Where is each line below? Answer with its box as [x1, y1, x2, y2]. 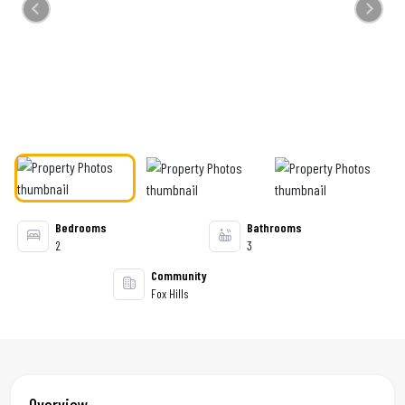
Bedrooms [55, 220, 107, 235]
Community [151, 268, 207, 283]
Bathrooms [247, 220, 302, 235]
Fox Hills [151, 286, 189, 301]
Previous [31, 5, 76, 23]
